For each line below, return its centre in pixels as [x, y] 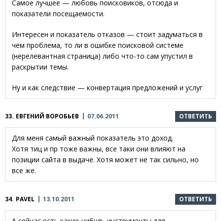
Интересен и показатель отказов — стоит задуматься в [107, 35]
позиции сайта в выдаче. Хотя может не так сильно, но [105, 160]
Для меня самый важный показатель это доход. [92, 138]
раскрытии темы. [40, 67]
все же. [24, 171]
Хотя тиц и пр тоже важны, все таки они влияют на [99, 149]
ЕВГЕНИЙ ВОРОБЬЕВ [47, 116]
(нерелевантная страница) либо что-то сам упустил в [102, 56]
